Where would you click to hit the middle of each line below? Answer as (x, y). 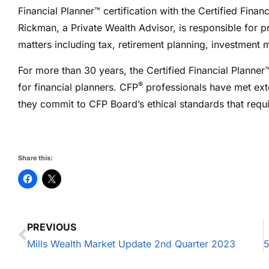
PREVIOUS (52, 227)
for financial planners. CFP (78, 87)
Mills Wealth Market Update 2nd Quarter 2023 (131, 243)
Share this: (35, 158)
